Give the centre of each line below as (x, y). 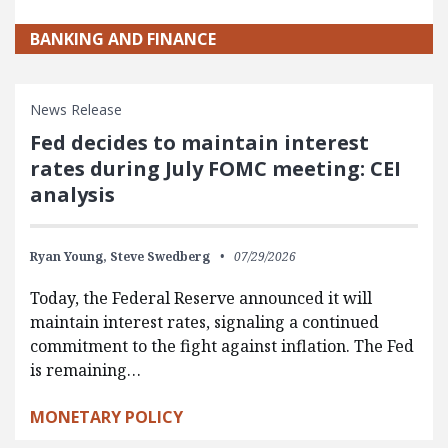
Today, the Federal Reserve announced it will (201, 298)
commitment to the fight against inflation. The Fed (222, 346)
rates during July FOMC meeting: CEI (215, 168)
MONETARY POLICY (106, 417)
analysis (72, 194)
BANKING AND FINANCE (123, 39)
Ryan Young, (68, 256)
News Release (76, 109)
